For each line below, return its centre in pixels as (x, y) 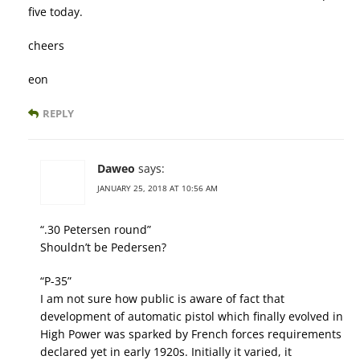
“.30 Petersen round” (96, 230)
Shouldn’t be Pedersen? (103, 247)
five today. (55, 12)
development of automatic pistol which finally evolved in (192, 317)
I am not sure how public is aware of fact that (162, 299)
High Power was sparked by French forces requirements (191, 334)
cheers (46, 46)
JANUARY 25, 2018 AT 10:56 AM (157, 188)
